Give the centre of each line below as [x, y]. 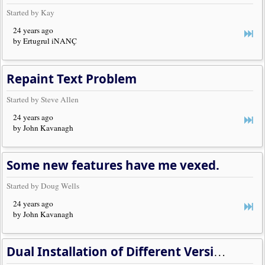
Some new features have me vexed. [113, 165]
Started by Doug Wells [44, 185]
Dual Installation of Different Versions [220, 252]
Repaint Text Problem [72, 78]
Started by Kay [31, 13]
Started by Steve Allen [43, 99]
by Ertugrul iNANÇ [45, 41]
